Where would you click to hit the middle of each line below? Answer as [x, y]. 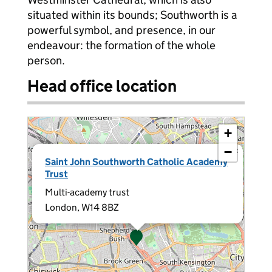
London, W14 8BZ [82, 207]
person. [46, 60]
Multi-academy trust [87, 192]
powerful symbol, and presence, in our [121, 30]
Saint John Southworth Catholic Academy [136, 162]
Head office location [102, 86]
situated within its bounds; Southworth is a [132, 15]
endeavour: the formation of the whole [121, 45]
